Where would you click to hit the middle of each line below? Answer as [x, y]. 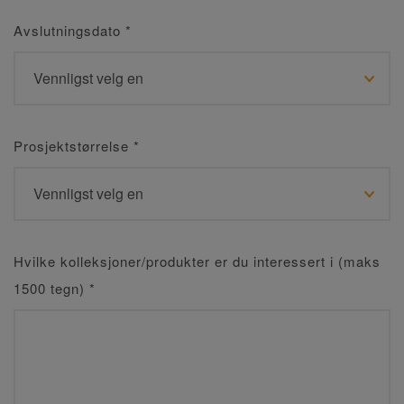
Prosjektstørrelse [73, 146]
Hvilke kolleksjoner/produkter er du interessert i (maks [197, 261]
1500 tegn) [51, 288]
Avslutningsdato [69, 30]
